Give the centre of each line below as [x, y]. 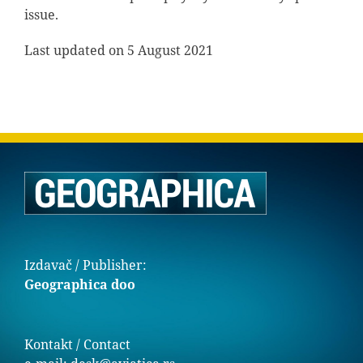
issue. [41, 15]
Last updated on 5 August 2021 [118, 51]
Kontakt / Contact [77, 345]
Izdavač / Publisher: [85, 265]
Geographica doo [80, 285]
